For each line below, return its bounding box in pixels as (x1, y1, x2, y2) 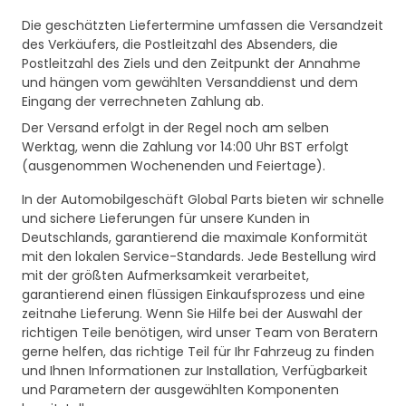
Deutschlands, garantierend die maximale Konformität (22, 228, 368, 247)
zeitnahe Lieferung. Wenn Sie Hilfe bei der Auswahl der (22, 304, 362, 324)
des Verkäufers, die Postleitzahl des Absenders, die (22, 35, 338, 54)
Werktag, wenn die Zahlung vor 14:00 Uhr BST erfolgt (22, 138, 349, 157)
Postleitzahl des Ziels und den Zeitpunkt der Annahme (22, 54, 361, 73)
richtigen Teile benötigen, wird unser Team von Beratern (22, 324, 378, 343)
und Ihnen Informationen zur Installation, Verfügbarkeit (22, 362, 368, 381)
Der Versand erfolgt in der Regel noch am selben (22, 119, 329, 138)
